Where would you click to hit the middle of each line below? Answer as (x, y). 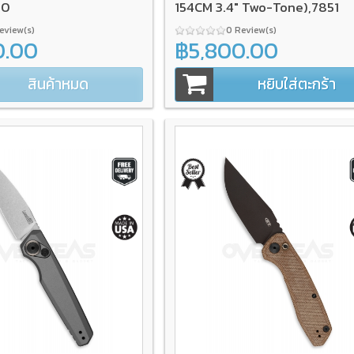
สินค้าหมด (58, 84)
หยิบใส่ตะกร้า (297, 84)
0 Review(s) (252, 30)
